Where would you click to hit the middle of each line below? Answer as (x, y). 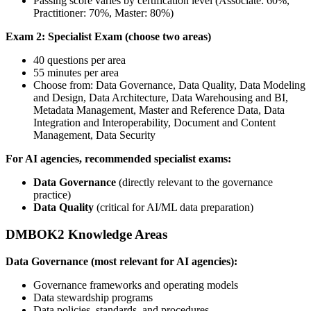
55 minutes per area (76, 73)
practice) (52, 195)
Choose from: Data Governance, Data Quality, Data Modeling (169, 85)
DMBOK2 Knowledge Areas (86, 234)
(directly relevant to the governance (194, 183)
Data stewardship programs (93, 297)
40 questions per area (79, 60)
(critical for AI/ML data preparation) (174, 208)
